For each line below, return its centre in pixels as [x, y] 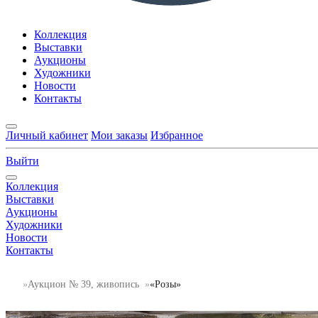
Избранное [177, 136]
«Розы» [165, 284]
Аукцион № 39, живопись [83, 284]
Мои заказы [119, 136]
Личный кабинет [47, 136]
